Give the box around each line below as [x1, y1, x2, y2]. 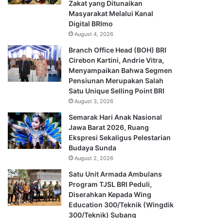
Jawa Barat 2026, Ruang [69, 123, 149, 131]
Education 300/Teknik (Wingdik [69, 200, 174, 209]
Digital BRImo [69, 19, 113, 28]
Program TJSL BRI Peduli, [69, 180, 152, 188]
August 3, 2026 [74, 97, 113, 105]
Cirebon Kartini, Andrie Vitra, [69, 55, 164, 64]
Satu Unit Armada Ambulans [69, 169, 162, 178]
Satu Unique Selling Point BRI [69, 86, 164, 95]
